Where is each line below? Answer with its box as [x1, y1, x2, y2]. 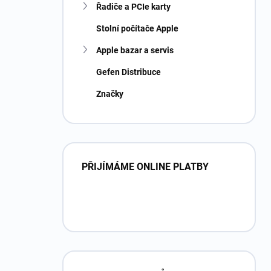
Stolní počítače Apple [96, 24, 178, 33]
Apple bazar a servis [96, 45, 174, 55]
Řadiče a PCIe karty [96, 2, 171, 11]
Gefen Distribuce [96, 67, 161, 77]
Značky [96, 89, 123, 99]
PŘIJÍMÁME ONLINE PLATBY [82, 161, 209, 172]
